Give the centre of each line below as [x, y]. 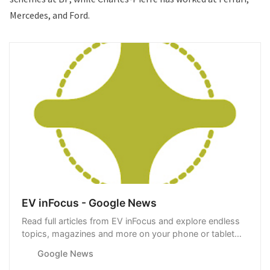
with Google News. [61, 246]
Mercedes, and [39, 15]
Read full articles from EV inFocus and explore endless [131, 221]
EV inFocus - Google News [89, 202]
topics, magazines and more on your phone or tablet [128, 233]
